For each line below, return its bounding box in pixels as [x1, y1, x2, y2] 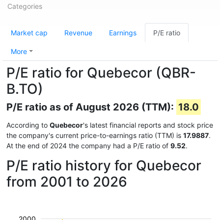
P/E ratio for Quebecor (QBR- [6, 64, 196, 81]
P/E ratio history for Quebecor [6, 157, 201, 174]
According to [6, 121, 50, 129]
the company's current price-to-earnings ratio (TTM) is [6, 131, 183, 139]
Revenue [64, 28, 92, 37]
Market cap [11, 28, 48, 37]
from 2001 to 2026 [6, 173, 127, 190]
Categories [7, 2, 42, 10]
